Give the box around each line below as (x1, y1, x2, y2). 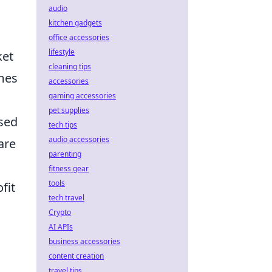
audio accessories (49, 134, 109, 144)
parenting (49, 149, 81, 159)
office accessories (49, 32, 109, 42)
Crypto (49, 207, 71, 217)
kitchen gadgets (49, 18, 102, 28)
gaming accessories (49, 90, 116, 101)
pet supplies (49, 105, 89, 115)
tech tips (49, 120, 77, 130)
